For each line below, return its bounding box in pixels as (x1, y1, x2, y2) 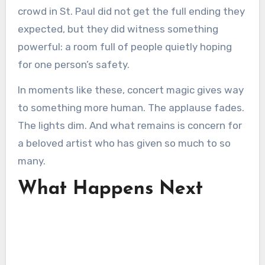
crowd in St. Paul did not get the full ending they (17, 5, 245, 17)
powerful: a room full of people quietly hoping (17, 40, 232, 53)
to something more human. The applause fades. (17, 101, 244, 114)
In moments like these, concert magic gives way (17, 83, 244, 96)
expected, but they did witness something (17, 22, 218, 35)
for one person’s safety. (17, 58, 130, 70)
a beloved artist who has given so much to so (17, 137, 231, 149)
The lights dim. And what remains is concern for (17, 119, 242, 131)
